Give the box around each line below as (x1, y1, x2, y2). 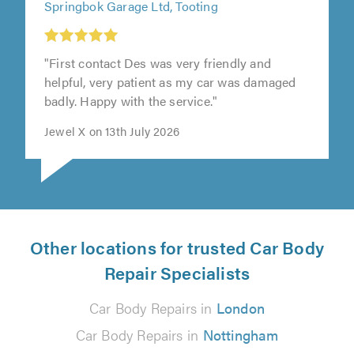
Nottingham (202, 325, 279, 345)
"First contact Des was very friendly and (44, 54, 271, 73)
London (216, 298, 265, 318)
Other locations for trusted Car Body (29, 235, 325, 260)
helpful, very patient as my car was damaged (44, 73, 296, 92)
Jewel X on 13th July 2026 (44, 122, 179, 140)
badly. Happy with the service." (44, 92, 218, 111)
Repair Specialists (104, 260, 250, 285)
